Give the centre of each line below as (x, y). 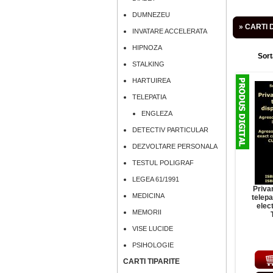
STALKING (148, 64)
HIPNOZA (147, 48)
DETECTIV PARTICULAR (170, 130)
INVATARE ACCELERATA (170, 31)
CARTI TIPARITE (151, 261)
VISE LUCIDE (153, 229)
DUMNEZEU (151, 15)
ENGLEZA (157, 113)
